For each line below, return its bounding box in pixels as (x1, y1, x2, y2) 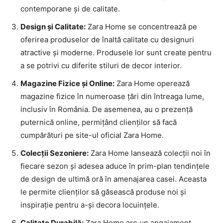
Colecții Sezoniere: (20, 148, 89, 158)
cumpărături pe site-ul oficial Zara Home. (20, 130, 164, 140)
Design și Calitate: (20, 22, 86, 32)
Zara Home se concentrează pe (86, 22, 197, 32)
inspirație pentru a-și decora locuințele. (20, 200, 159, 210)
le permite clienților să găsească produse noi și (20, 187, 186, 197)
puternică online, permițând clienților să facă (20, 117, 177, 127)
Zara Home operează (114, 79, 190, 89)
